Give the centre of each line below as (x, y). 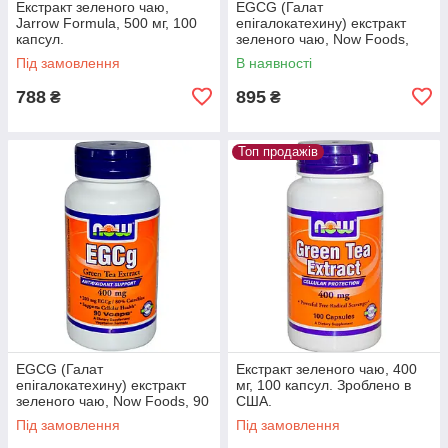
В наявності (274, 62)
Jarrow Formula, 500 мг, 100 (106, 22)
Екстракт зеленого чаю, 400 (326, 368)
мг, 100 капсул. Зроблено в (323, 384)
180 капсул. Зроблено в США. (333, 54)
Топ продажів (278, 151)
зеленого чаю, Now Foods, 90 (112, 400)
